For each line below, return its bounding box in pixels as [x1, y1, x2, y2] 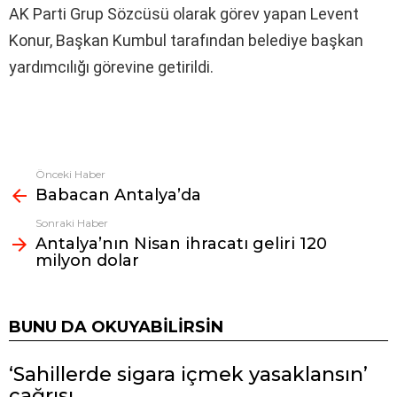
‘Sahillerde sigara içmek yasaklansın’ [9, 362, 368, 386]
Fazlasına [9, 167, 65, 184]
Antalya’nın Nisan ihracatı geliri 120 [35, 233, 327, 253]
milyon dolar [35, 250, 139, 270]
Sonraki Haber [35, 215, 108, 230]
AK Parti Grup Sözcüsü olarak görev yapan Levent [9, 4, 359, 23]
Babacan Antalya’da [35, 184, 201, 205]
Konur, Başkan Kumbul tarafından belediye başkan [9, 30, 363, 50]
